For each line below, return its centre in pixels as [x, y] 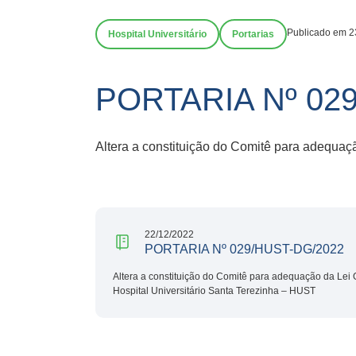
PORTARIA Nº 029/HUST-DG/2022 [244, 249]
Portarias [253, 34]
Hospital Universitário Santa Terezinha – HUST [214, 290]
